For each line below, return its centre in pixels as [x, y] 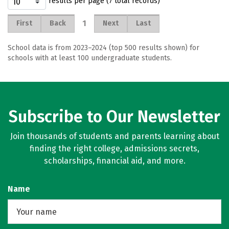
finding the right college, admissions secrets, [114, 148]
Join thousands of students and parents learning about [114, 136]
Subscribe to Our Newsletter [114, 117]
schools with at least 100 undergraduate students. [90, 58]
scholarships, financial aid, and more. [114, 161]
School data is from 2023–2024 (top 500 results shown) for [104, 48]
